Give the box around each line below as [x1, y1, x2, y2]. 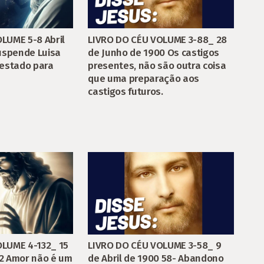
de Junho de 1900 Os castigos [88, 46, 219, 59]
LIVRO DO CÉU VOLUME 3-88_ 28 [88, 33, 227, 46]
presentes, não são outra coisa [88, 59, 226, 72]
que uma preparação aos [88, 72, 199, 85]
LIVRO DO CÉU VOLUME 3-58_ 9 [88, 239, 222, 252]
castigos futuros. [88, 85, 163, 98]
